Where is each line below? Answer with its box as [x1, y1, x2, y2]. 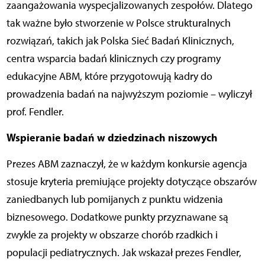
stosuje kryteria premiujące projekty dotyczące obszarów [6, 175, 257, 189]
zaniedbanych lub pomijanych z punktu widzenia [6, 193, 223, 206]
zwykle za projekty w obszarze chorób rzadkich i [6, 228, 218, 242]
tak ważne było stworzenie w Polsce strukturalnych [6, 17, 231, 30]
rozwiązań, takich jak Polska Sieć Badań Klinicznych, [6, 34, 234, 48]
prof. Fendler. [6, 105, 66, 119]
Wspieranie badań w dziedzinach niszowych [6, 131, 218, 145]
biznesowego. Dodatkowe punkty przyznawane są [6, 211, 228, 224]
